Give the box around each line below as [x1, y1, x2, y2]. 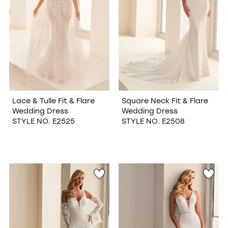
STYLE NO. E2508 [121, 116, 185, 126]
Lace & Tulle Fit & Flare [12, 96, 95, 106]
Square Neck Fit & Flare [121, 96, 208, 106]
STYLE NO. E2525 [12, 116, 75, 126]
